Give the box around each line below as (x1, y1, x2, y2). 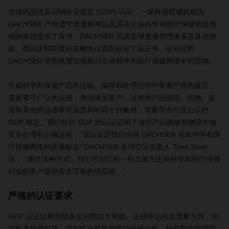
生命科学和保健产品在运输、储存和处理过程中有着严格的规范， (8, 81, 216, 89)
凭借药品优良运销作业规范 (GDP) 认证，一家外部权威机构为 (8, 8, 204, 16)
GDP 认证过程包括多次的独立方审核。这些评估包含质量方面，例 (8, 212, 219, 220)
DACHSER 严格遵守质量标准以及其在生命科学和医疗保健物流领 (8, 20, 216, 28)
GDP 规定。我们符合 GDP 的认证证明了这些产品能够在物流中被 (8, 118, 217, 126)
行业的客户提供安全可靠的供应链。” (8, 167, 125, 175)
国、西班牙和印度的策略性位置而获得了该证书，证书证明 (8, 44, 194, 53)
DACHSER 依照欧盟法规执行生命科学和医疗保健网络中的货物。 (8, 57, 216, 65)
